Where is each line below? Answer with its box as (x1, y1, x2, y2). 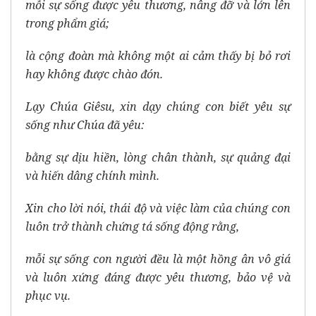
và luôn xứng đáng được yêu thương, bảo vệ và (25, 269, 291, 286)
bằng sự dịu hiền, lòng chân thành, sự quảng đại (25, 150, 291, 166)
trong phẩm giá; (25, 16, 109, 32)
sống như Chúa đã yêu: (25, 117, 145, 133)
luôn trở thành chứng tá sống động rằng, (25, 219, 239, 235)
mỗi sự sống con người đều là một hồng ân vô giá (25, 251, 291, 267)
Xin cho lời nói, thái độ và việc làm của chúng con (25, 200, 291, 217)
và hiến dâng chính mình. (25, 168, 159, 184)
